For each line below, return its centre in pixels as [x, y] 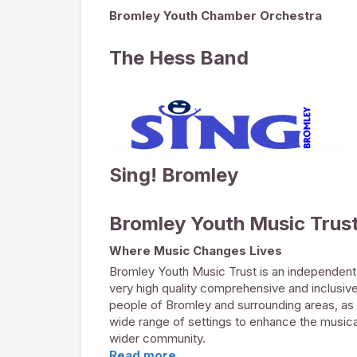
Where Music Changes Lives [196, 251]
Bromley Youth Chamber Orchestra [216, 16]
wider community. [157, 338]
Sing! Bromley [174, 175]
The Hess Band [179, 58]
